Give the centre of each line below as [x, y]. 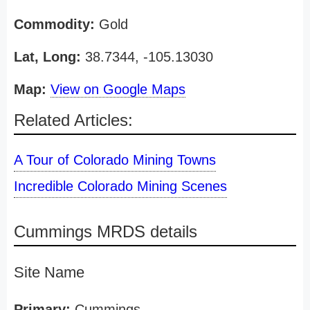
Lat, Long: [47, 57]
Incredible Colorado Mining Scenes [120, 186]
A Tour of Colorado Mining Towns [115, 160]
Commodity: [54, 24]
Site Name [49, 272]
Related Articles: [73, 120]
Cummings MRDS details [106, 231]
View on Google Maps [118, 89]
